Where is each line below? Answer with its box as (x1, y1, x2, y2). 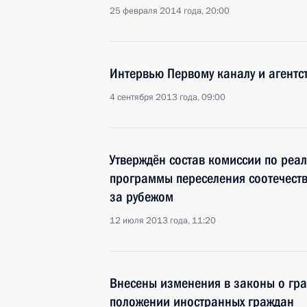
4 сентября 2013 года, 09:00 (110, 91, 225, 103)
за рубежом (110, 188, 173, 205)
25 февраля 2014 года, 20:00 (110, 5, 230, 17)
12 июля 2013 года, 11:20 (110, 214, 216, 227)
